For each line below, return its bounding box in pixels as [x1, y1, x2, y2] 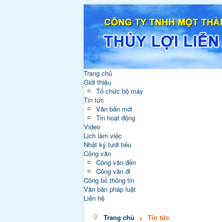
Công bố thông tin [84, 175, 134, 185]
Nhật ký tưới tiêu [84, 140, 131, 149]
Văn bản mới [96, 104, 132, 113]
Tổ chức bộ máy [96, 86, 143, 96]
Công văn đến [96, 158, 136, 167]
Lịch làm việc [84, 131, 122, 140]
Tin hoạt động [96, 113, 135, 122]
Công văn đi [96, 166, 130, 176]
